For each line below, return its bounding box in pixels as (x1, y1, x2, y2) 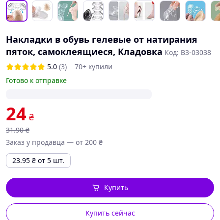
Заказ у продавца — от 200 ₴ (6, 137, 103, 147)
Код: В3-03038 (165, 48, 211, 57)
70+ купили (75, 62, 112, 71)
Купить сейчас (85, 208, 135, 218)
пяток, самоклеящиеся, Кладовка (6, 46, 163, 57)
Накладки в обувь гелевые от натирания (6, 33, 197, 45)
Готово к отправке (6, 76, 67, 85)
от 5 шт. (38, 156, 64, 165)
